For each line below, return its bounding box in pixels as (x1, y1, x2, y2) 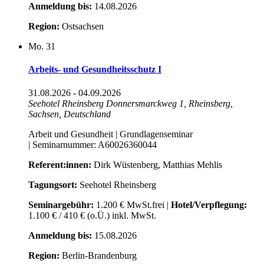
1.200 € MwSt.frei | (94, 199, 171, 210)
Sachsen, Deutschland (28, 108, 111, 119)
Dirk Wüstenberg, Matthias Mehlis (91, 159, 222, 170)
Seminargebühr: (28, 199, 94, 210)
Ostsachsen (60, 21, 104, 32)
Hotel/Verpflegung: (171, 199, 247, 210)
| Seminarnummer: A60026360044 (28, 139, 157, 150)
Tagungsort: (28, 179, 77, 190)
